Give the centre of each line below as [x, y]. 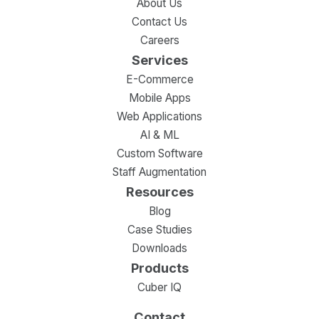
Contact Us [159, 22]
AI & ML [159, 135]
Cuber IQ [159, 288]
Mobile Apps [159, 98]
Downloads [159, 249]
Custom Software [159, 154]
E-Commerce [159, 80]
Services [159, 60]
